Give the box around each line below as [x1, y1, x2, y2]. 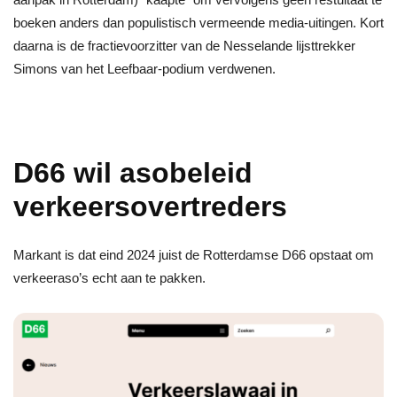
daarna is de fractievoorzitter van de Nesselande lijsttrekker [13, 38, 355, 54]
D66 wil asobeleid [13, 157, 253, 190]
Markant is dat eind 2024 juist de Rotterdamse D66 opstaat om [13, 247, 374, 263]
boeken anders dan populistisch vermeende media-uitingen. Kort [13, 15, 384, 31]
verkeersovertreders [13, 191, 287, 223]
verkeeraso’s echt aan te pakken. [13, 270, 206, 286]
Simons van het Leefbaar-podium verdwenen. [13, 61, 276, 77]
